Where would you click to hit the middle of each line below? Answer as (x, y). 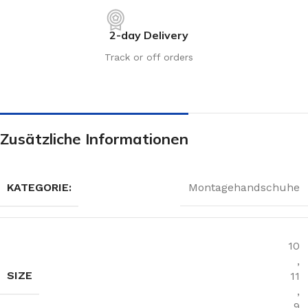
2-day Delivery (149, 35)
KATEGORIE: (39, 187)
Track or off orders (149, 57)
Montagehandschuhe (244, 188)
